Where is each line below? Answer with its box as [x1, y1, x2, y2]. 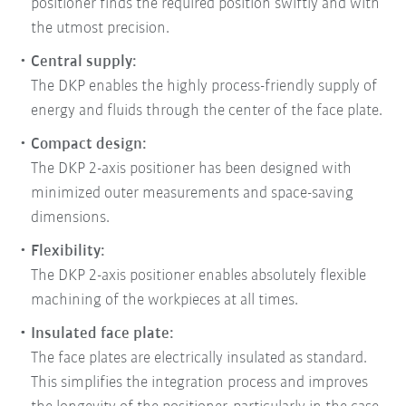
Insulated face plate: [31, 324, 175, 343]
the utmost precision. [31, 19, 170, 37]
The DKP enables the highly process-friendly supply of [31, 77, 378, 95]
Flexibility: [31, 242, 106, 260]
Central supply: [31, 53, 138, 71]
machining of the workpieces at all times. [31, 291, 299, 309]
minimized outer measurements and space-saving [31, 184, 354, 202]
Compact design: [31, 135, 148, 153]
